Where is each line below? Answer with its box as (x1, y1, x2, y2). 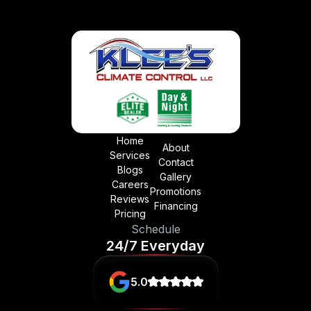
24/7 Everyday (106, 237, 205, 254)
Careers (111, 178, 149, 190)
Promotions (150, 185, 201, 198)
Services (110, 149, 150, 161)
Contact (158, 156, 194, 169)
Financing (153, 200, 198, 212)
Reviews (110, 192, 149, 205)
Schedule (131, 221, 180, 236)
